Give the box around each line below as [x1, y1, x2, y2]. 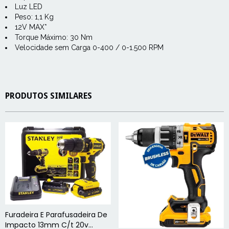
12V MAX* [15, 23, 47, 31]
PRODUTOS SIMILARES [5, 91, 92, 101]
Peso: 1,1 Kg [15, 13, 54, 21]
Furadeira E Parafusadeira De [5, 209, 107, 220]
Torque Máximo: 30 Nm [15, 33, 93, 41]
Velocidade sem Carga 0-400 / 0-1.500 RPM [15, 43, 164, 52]
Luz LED [15, 3, 42, 11]
